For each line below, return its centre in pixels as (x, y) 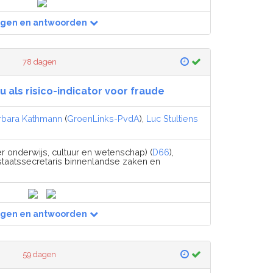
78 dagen (40, 62)
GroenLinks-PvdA (103, 118)
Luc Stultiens (172, 118)
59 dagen (40, 254)
